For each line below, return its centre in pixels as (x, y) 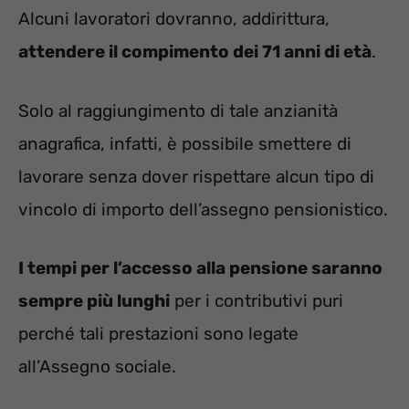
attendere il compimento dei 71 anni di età (195, 52)
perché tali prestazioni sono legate (158, 334)
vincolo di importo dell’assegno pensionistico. (203, 209)
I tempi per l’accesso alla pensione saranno (200, 268)
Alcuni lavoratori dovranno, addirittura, (174, 19)
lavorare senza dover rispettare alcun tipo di (196, 176)
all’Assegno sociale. (97, 367)
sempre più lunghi (94, 301)
